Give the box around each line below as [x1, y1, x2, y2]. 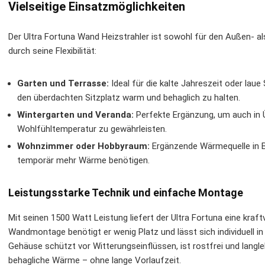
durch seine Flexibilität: [8, 46, 96, 56]
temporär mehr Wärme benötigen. [17, 155, 150, 166]
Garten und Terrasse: [17, 78, 109, 89]
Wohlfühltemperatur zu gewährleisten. [17, 124, 167, 134]
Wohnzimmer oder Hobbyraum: [17, 141, 150, 151]
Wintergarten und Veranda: [17, 109, 134, 120]
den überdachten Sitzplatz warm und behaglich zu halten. [17, 92, 240, 103]
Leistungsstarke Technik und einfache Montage [8, 186, 243, 199]
